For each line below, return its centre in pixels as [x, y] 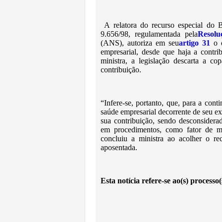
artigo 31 [194, 43]
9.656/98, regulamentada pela [149, 34]
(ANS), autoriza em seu [140, 43]
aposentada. [120, 147]
